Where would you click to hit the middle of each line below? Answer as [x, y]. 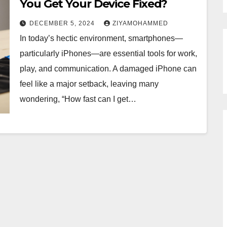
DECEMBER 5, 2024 [63, 23]
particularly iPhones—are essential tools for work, [108, 53]
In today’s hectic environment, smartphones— [101, 38]
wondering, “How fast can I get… [78, 99]
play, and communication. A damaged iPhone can [108, 69]
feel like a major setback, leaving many [89, 84]
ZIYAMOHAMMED [140, 23]
